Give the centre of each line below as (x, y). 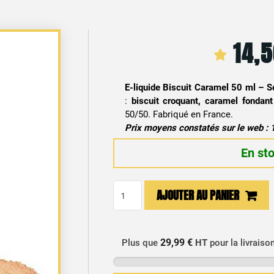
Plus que (141, 243)
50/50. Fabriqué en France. (179, 114)
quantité (130, 187)
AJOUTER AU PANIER (198, 195)
